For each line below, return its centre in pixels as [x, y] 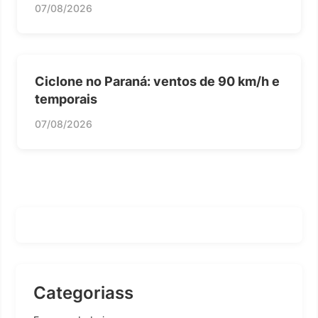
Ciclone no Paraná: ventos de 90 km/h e [157, 81]
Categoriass [83, 293]
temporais [66, 99]
